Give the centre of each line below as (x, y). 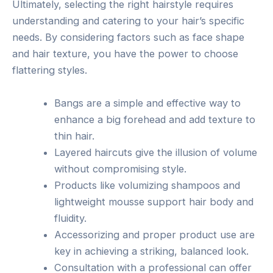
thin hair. (75, 136)
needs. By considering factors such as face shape (128, 37)
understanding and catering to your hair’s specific (128, 21)
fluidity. (71, 218)
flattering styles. (50, 70)
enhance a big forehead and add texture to (155, 119)
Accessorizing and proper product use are (155, 234)
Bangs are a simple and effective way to (148, 103)
